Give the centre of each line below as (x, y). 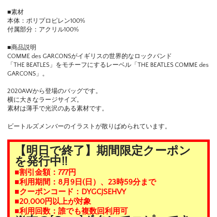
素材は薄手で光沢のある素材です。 (58, 109)
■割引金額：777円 (45, 173)
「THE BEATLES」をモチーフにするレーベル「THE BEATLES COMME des (108, 65)
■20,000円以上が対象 (53, 202)
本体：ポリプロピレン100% (46, 21)
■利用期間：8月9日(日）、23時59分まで (85, 182)
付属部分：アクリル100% (43, 29)
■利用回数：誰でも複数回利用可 (71, 211)
